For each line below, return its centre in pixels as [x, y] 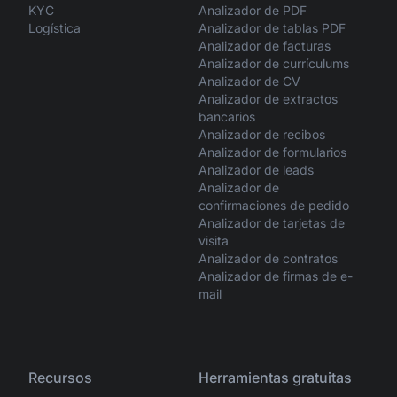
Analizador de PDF [253, 11]
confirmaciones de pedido [274, 206]
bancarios [227, 117]
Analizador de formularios [272, 152]
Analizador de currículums [274, 64]
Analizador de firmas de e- [276, 276]
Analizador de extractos [268, 99]
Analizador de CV [249, 82]
